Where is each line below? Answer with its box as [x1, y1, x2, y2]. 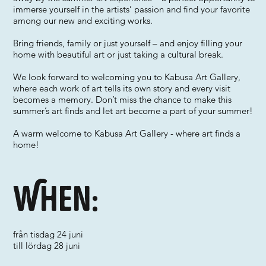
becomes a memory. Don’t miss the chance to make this [13, 94, 232, 105]
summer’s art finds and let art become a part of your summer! [13, 105, 254, 116]
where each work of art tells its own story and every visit [13, 83, 231, 94]
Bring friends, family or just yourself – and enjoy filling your [13, 37, 243, 49]
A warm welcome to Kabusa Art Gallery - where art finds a [13, 128, 241, 139]
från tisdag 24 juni [13, 229, 84, 240]
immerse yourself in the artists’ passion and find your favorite [13, 4, 251, 15]
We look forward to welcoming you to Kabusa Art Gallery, [13, 71, 241, 83]
